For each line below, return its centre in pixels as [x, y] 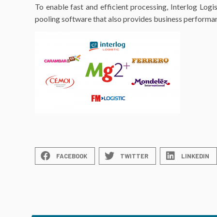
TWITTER [134, 156]
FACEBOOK [72, 156]
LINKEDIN [195, 156]
